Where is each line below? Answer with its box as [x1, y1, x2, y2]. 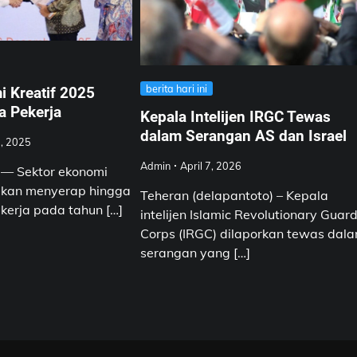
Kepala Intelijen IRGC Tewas [140, 108, 331, 127]
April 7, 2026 [180, 159, 242, 173]
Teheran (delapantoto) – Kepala [140, 187, 329, 204]
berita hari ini [146, 81, 208, 95]
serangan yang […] [140, 245, 251, 261]
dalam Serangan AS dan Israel [140, 127, 347, 146]
